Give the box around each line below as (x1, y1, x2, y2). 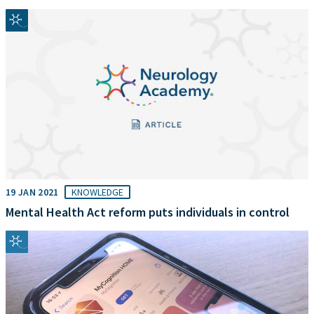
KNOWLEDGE (71, 185, 123, 198)
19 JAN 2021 (6, 185, 59, 198)
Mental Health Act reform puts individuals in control (6, 203, 289, 220)
